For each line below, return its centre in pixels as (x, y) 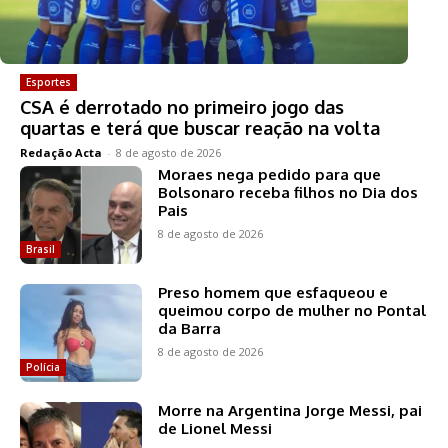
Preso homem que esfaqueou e (273, 292)
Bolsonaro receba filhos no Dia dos (288, 193)
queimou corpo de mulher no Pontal (292, 310)
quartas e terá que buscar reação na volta (200, 128)
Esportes (48, 82)
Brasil (40, 248)
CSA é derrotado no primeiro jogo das (182, 107)
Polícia (43, 366)
